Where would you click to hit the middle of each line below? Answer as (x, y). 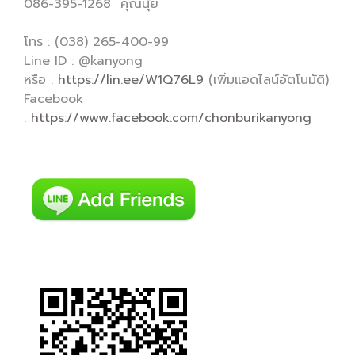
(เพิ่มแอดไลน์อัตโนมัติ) (266, 80)
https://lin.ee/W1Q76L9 (131, 80)
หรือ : (41, 80)
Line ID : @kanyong (83, 61)
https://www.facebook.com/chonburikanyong (171, 118)
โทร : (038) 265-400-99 (96, 42)
